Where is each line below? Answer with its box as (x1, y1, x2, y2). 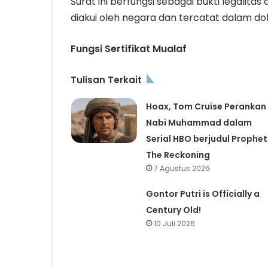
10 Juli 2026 (153, 218, 195, 229)
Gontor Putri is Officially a (145, 187, 260, 200)
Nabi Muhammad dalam (145, 116, 252, 129)
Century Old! (145, 203, 201, 216)
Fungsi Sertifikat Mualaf (71, 41, 187, 56)
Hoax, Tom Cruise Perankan (145, 100, 266, 112)
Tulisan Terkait (71, 73, 142, 86)
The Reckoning (145, 148, 210, 161)
